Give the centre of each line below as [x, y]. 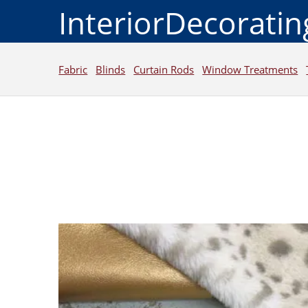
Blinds [111, 69]
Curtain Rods [164, 69]
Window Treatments [250, 69]
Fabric [73, 69]
